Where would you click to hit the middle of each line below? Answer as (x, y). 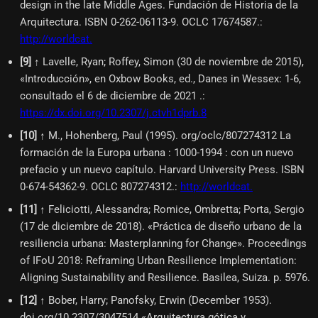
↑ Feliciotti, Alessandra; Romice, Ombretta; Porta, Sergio (172, 209)
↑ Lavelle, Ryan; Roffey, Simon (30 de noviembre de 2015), (169, 61)
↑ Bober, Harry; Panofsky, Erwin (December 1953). (156, 300)
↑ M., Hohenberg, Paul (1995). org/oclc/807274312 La (165, 135)
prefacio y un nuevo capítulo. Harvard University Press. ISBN (162, 169)
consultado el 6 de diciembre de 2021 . (111, 95)
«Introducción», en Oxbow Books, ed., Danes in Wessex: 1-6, (160, 78)
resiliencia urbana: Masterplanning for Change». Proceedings (163, 243)
